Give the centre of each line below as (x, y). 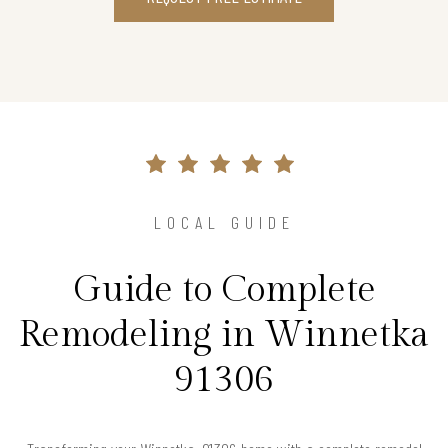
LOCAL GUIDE (224, 222)
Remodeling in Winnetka (224, 335)
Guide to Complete (224, 290)
